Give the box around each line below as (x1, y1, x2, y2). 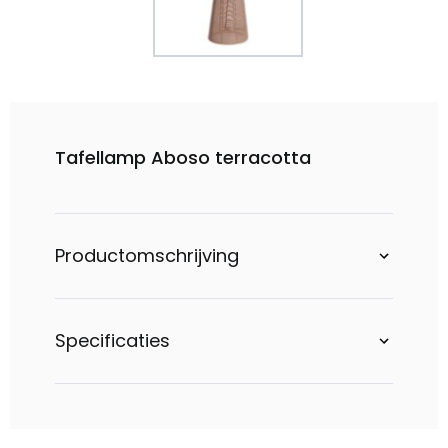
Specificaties (55, 328, 170, 353)
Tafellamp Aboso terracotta (55, 145, 311, 170)
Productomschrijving (55, 243, 239, 268)
